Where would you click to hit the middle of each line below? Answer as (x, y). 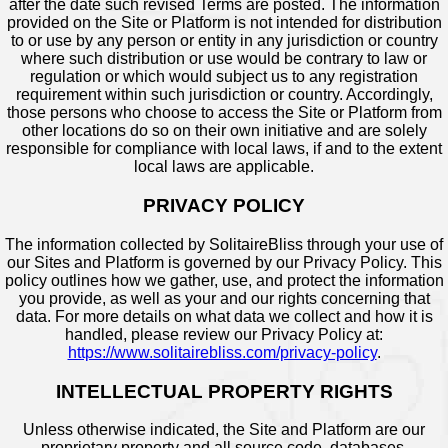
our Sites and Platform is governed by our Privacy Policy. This (224, 262)
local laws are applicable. (224, 167)
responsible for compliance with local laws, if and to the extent (224, 149)
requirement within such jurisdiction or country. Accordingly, (224, 95)
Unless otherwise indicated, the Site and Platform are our (224, 430)
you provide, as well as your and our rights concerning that (224, 298)
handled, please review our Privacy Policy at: (224, 334)
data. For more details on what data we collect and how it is (224, 316)
